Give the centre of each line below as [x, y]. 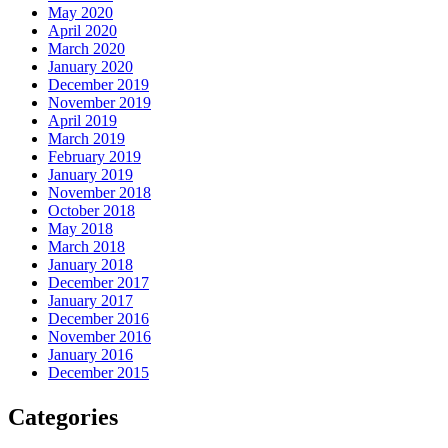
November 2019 [99, 102]
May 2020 [80, 12]
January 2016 [90, 354]
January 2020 [90, 66]
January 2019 [90, 174]
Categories [63, 416]
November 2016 [99, 336]
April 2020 [82, 30]
